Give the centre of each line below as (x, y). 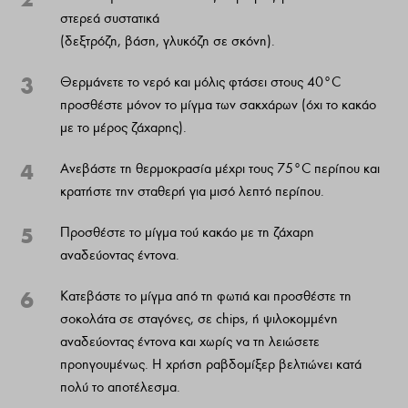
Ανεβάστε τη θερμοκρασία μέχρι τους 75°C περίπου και (220, 169)
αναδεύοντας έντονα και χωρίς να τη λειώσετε (190, 342)
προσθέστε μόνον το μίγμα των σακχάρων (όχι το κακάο (219, 105)
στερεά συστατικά (110, 19)
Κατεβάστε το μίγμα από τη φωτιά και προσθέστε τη (206, 296)
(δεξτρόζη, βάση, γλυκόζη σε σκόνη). (168, 41)
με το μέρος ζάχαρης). (124, 128)
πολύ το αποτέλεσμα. (121, 388)
